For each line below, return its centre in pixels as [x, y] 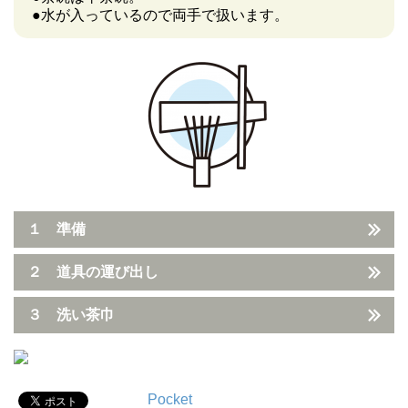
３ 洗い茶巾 [71, 314]
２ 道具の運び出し [93, 271]
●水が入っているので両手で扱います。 [160, 15]
